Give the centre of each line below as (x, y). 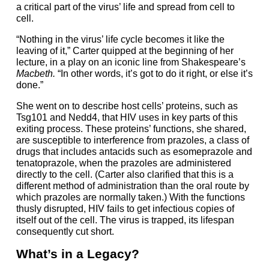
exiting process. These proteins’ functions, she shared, (131, 129)
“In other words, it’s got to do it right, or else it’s (154, 74)
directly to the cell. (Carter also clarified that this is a (125, 175)
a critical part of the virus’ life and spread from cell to (125, 7)
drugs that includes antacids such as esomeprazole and (134, 152)
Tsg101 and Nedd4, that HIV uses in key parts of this (127, 118)
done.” (30, 85)
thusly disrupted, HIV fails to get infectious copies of (125, 209)
